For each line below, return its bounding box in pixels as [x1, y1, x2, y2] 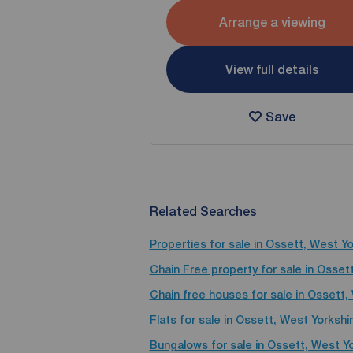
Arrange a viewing [218, 14, 325, 30]
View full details [225, 61, 319, 77]
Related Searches [149, 204, 257, 219]
